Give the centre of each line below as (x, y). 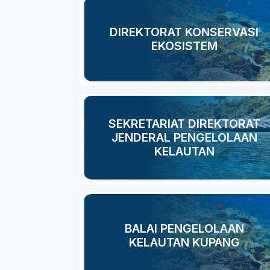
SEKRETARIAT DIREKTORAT (184, 123)
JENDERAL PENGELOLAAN (184, 137)
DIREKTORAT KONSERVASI (184, 32)
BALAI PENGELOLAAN (184, 228)
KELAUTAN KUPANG (184, 242)
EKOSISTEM (184, 46)
